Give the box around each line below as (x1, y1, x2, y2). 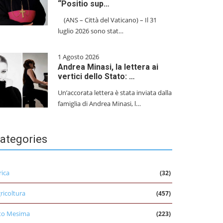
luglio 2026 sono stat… (58, 26, 123, 35)
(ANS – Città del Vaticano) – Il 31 (58, 15, 157, 24)
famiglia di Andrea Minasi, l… (58, 99, 141, 108)
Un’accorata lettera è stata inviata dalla (58, 88, 172, 97)
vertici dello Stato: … (58, 72, 135, 81)
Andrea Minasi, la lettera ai (58, 62, 158, 72)
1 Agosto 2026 (58, 52, 99, 61)
